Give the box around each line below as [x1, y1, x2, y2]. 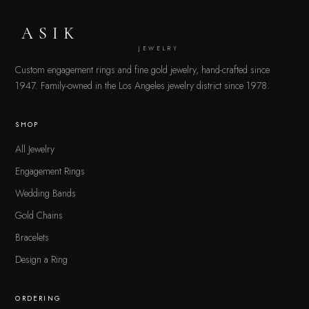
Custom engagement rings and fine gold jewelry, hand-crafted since [15, 63, 270, 77]
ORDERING [15, 293, 61, 304]
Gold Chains [15, 208, 63, 223]
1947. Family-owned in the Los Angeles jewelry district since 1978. [15, 79, 270, 93]
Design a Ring [15, 252, 68, 267]
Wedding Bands [15, 186, 77, 201]
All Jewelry [15, 142, 55, 157]
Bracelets [15, 230, 50, 245]
